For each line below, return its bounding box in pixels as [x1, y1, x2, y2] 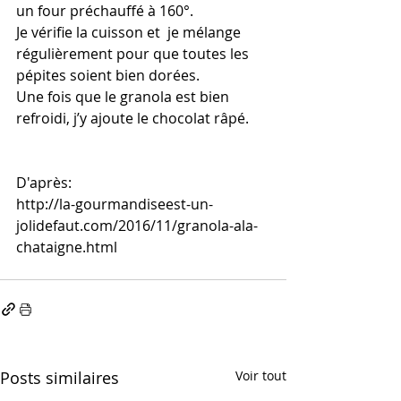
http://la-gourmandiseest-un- [16, 193, 213, 214]
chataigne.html [16, 236, 117, 257]
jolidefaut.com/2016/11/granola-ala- [16, 215, 258, 235]
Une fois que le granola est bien [16, 86, 233, 107]
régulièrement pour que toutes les [16, 43, 252, 64]
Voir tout [235, 366, 286, 384]
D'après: [16, 172, 72, 192]
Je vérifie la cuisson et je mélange [16, 21, 244, 42]
